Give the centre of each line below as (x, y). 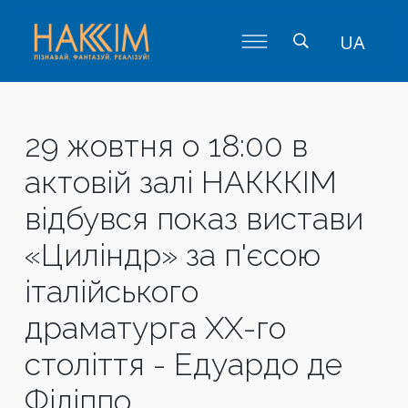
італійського (112, 291)
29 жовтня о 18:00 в (166, 146)
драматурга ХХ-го (155, 328)
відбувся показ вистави (194, 219)
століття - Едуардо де (184, 364)
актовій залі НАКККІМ (181, 182)
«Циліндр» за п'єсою (173, 255)
